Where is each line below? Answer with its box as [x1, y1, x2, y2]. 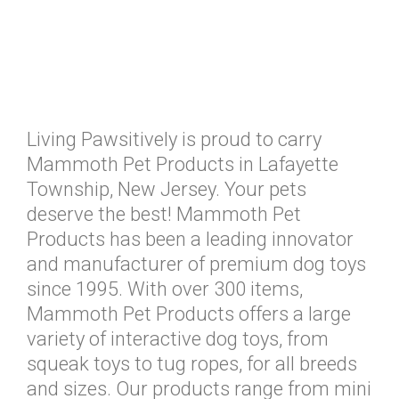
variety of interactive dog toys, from [27, 328, 329, 350]
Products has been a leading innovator [27, 228, 354, 250]
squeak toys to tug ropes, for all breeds [27, 353, 357, 375]
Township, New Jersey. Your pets [27, 178, 306, 200]
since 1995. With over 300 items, [27, 278, 303, 300]
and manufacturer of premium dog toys [27, 253, 366, 275]
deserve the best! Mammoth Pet [27, 203, 301, 225]
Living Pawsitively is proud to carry [27, 128, 322, 151]
